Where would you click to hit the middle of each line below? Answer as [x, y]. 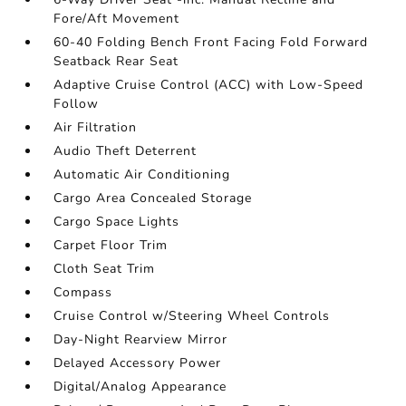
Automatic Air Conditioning [142, 174]
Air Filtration [96, 127]
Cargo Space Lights [117, 222]
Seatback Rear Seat [116, 61]
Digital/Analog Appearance [140, 387]
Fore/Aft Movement [117, 19]
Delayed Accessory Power [138, 363]
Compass [83, 292]
